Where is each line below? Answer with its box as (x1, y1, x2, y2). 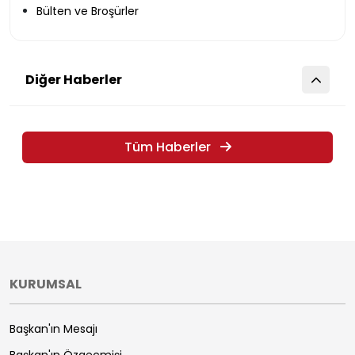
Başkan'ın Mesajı (10, 321, 97, 337)
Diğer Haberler (25, 71, 122, 89)
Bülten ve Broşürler (36, 3, 139, 19)
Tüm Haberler (124, 138, 211, 156)
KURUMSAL (10, 275, 82, 293)
